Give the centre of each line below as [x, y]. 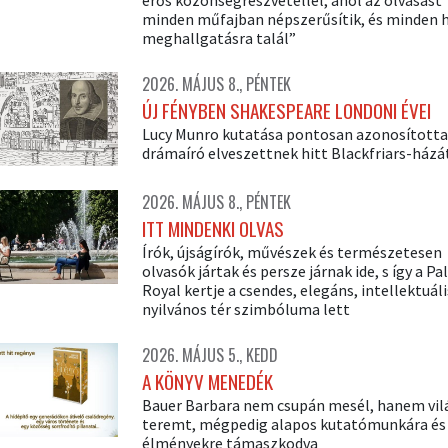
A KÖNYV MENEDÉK [207, 382]
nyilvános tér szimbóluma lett [245, 309]
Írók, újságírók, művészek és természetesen [291, 252]
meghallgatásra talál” [218, 38]
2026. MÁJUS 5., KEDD [209, 355]
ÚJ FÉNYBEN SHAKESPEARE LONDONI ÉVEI [286, 110]
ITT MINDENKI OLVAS [212, 229]
